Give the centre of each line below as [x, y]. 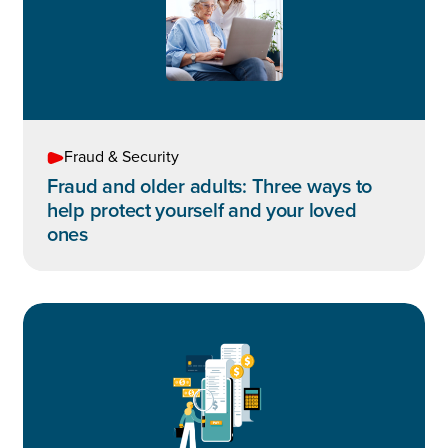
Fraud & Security [121, 157]
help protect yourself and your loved [202, 211]
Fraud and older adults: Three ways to [210, 187]
